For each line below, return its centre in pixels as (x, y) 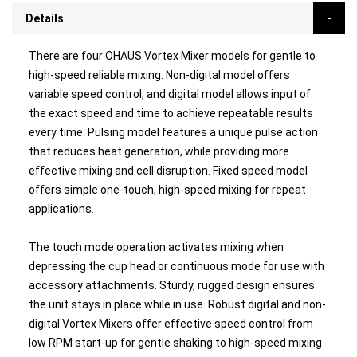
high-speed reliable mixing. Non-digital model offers (159, 75)
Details (45, 18)
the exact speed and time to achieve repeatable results (171, 113)
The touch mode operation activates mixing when (156, 247)
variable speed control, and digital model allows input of (169, 94)
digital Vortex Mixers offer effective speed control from (171, 324)
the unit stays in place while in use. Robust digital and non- (177, 304)
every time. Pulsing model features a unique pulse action (173, 132)
